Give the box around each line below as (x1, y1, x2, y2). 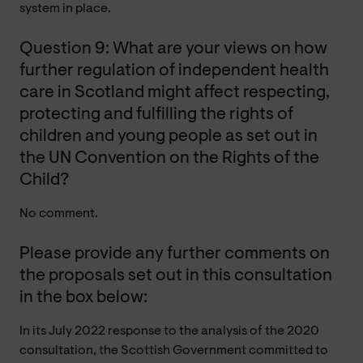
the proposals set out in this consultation (19, 267, 332, 284)
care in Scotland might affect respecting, (19, 83, 330, 101)
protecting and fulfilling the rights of (19, 105, 293, 123)
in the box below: (19, 288, 147, 306)
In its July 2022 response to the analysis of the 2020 (19, 324, 319, 338)
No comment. (19, 207, 98, 220)
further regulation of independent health (19, 62, 329, 79)
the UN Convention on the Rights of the (19, 149, 319, 167)
